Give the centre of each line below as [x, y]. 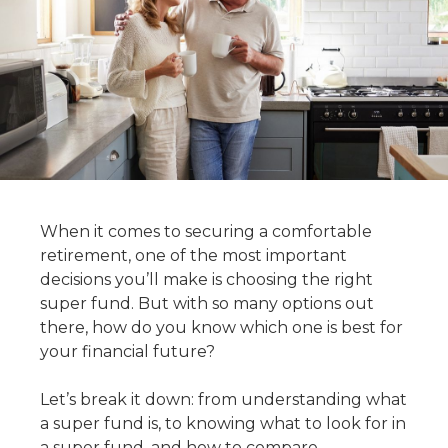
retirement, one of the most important [193, 255]
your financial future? [127, 351]
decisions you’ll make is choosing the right [206, 279]
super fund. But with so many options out [207, 303]
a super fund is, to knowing [150, 423]
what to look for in [333, 423]
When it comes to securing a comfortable [206, 231]
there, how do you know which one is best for [221, 327]
